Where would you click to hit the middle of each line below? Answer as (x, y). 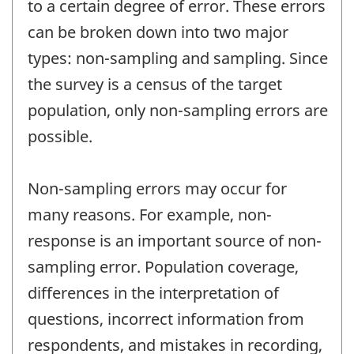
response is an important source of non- (175, 240)
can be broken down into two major (158, 32)
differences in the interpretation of (153, 292)
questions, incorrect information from (166, 318)
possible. (60, 136)
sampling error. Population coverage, (163, 266)
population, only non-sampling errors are (178, 110)
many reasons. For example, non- (150, 214)
